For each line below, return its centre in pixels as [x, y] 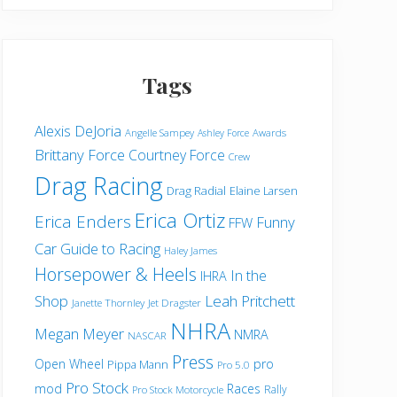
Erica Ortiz [180, 220]
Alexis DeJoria [78, 131]
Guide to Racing [110, 249]
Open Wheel [69, 364]
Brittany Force [80, 155]
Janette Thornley [108, 303]
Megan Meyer [79, 334]
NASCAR [147, 335]
